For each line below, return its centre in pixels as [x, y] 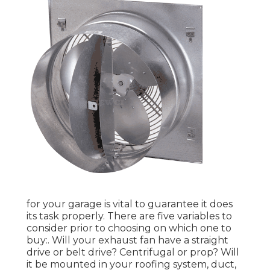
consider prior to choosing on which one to [129, 228]
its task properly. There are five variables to [129, 216]
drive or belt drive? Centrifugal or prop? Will [133, 253]
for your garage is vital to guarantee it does [130, 204]
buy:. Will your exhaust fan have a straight [127, 240]
